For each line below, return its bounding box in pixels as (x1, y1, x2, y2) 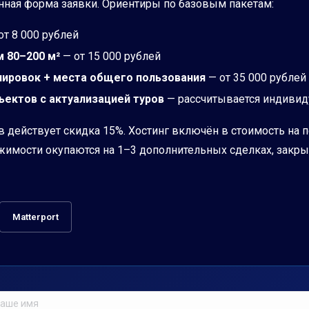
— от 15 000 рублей (60, 49, 161, 63)
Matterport (12, 211, 59, 222)
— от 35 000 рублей (206, 70, 306, 84)
